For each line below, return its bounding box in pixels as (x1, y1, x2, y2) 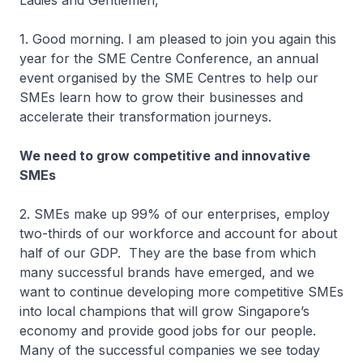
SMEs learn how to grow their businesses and (19, 89, 303, 105)
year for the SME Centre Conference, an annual (19, 50, 318, 66)
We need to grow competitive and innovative (19, 147, 310, 164)
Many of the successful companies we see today (19, 342, 320, 358)
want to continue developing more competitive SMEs (19, 284, 344, 300)
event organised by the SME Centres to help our (19, 70, 318, 86)
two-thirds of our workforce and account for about (19, 225, 337, 241)
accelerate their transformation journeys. (19, 109, 275, 125)
